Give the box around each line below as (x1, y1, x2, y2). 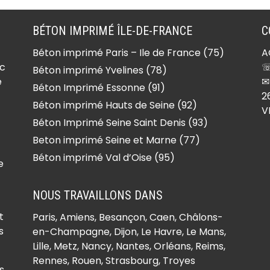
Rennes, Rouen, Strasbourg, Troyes (32, 254, 195, 268)
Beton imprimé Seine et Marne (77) (32, 133, 200, 147)
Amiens (59, 210, 95, 224)
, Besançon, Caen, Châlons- (94, 210, 223, 224)
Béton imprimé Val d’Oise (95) (32, 151, 175, 165)
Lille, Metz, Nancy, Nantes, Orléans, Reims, (32, 239, 225, 253)
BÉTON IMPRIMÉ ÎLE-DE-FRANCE (32, 24, 192, 38)
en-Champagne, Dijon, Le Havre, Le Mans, (32, 225, 226, 239)
